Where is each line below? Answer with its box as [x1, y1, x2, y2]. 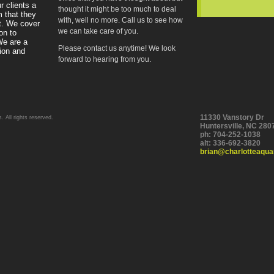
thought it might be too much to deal [58, 5, 176, 13]
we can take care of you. [58, 27, 138, 35]
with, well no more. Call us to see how [58, 16, 183, 24]
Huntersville [200, 122, 242, 130]
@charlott [218, 147, 252, 156]
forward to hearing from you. [58, 55, 151, 64]
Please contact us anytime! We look [58, 44, 176, 53]
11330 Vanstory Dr [200, 113, 264, 122]
